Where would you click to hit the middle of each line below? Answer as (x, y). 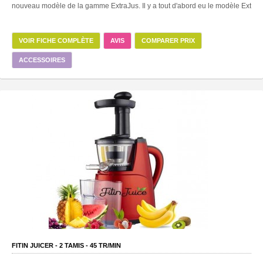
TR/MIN (109, 245)
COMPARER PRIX (168, 40)
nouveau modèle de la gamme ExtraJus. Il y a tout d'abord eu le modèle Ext (131, 6)
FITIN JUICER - (36, 245)
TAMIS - (76, 245)
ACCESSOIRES (42, 60)
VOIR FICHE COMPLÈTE (56, 40)
